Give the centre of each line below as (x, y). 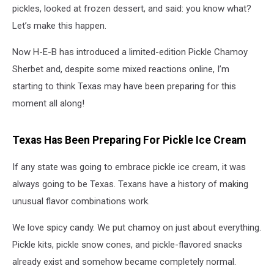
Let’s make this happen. (59, 26)
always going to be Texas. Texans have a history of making (130, 184)
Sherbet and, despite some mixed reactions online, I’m (121, 69)
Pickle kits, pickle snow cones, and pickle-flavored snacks (127, 245)
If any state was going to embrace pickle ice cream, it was (129, 167)
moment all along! (48, 103)
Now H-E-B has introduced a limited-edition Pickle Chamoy (130, 52)
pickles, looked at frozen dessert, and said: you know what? (132, 9)
